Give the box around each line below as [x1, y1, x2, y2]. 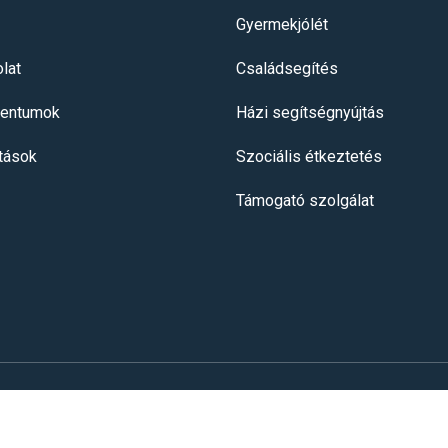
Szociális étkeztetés [236, 147, 382, 166]
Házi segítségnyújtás [236, 103, 384, 122]
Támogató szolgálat [236, 191, 374, 210]
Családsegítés [236, 59, 338, 78]
